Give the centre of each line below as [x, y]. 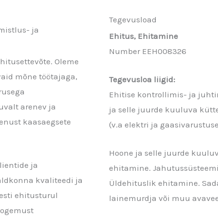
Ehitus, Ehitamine [144, 36]
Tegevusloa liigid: [142, 80]
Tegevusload [133, 19]
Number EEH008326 [148, 51]
